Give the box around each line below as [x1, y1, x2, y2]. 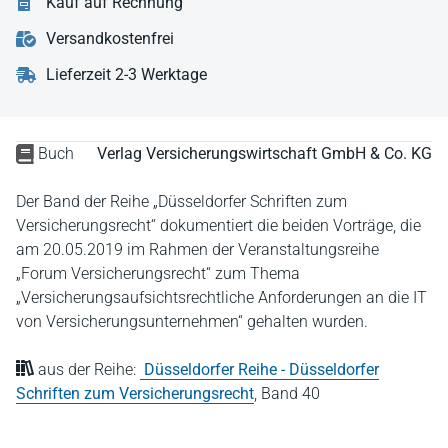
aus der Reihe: [34, 359, 140, 379]
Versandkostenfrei [46, 28, 174, 48]
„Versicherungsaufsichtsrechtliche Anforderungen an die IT [16, 287, 427, 307]
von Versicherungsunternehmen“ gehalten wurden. [16, 311, 368, 331]
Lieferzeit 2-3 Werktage [46, 64, 207, 84]
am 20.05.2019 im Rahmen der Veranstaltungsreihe [16, 239, 379, 259]
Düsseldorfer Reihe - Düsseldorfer [144, 359, 379, 379]
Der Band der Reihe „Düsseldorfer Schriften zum [16, 191, 347, 211]
